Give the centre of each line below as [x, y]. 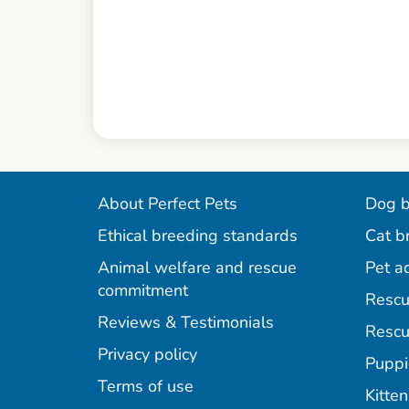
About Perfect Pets [168, 204]
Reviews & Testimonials [186, 323]
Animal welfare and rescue [197, 268]
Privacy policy [147, 355]
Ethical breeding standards [198, 236]
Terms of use [146, 387]
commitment [143, 291]
